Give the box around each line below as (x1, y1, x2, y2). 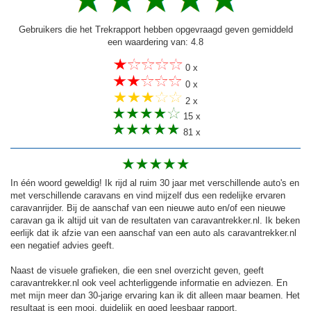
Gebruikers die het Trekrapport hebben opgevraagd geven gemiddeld (18, 24, 293, 35)
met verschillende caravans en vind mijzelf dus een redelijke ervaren (10, 190, 285, 201)
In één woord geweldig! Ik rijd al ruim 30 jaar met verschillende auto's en (10, 178, 299, 189)
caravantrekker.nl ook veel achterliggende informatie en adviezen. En (10, 278, 287, 289)
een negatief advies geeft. (10, 240, 115, 251)
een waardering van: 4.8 (108, 36, 203, 47)
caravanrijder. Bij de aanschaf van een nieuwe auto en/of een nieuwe (10, 203, 285, 214)
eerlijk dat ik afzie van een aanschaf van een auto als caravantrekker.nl (10, 228, 296, 239)
